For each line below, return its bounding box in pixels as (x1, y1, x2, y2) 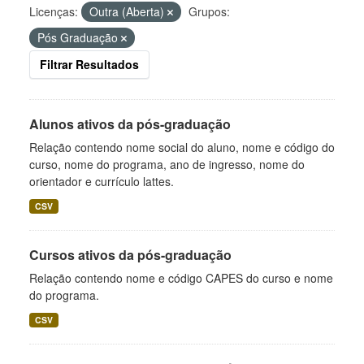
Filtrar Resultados (40, 56, 139, 72)
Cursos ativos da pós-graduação (29, 245, 232, 264)
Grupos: (188, 3, 230, 19)
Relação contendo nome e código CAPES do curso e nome (29, 270, 333, 286)
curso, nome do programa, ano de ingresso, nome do (29, 156, 305, 172)
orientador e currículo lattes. (29, 173, 174, 189)
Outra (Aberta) (89, 3, 167, 19)
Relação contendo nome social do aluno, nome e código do (29, 139, 335, 155)
